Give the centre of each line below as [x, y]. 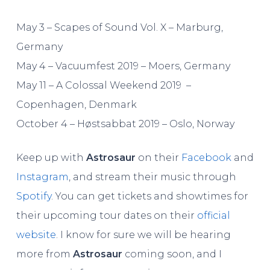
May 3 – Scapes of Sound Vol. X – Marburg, [119, 27]
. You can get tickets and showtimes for [149, 196]
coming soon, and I [172, 254]
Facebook [206, 157]
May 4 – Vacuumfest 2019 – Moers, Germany [123, 66]
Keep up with [51, 157]
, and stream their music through [152, 177]
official [213, 215]
